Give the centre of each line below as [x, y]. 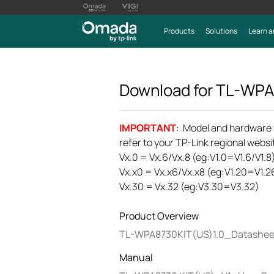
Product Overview [159, 216]
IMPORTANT [148, 128]
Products [179, 31]
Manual [136, 257]
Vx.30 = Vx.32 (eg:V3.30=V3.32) [189, 187]
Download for [168, 90]
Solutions [221, 31]
